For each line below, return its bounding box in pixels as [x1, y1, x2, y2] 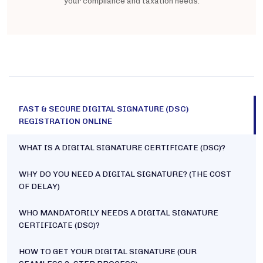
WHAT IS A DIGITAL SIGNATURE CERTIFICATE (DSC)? [19, 143, 225, 153]
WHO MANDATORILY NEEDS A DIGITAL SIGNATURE [19, 208, 218, 218]
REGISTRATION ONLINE [19, 116, 112, 127]
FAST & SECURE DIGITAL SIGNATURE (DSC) [19, 104, 188, 114]
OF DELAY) [19, 181, 60, 192]
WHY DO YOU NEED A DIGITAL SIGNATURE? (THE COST [19, 169, 231, 180]
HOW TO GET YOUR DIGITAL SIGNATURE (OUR [19, 247, 197, 257]
